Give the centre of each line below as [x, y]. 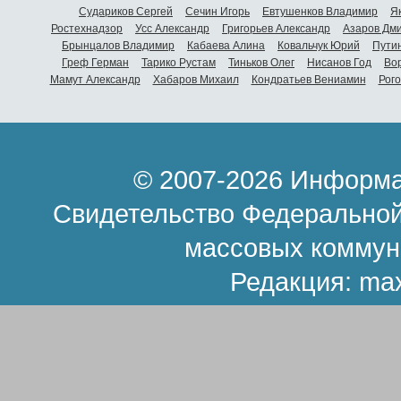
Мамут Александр [95, 80]
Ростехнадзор [87, 29]
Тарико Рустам [179, 63]
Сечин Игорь [218, 12]
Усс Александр [172, 29]
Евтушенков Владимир [320, 12]
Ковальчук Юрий [319, 46]
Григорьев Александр [276, 29]
